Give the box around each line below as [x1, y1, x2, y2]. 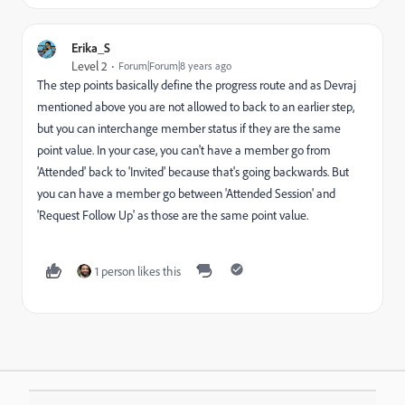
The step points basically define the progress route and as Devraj [37, 77, 356, 94]
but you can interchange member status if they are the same [37, 120, 341, 137]
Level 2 [71, 58, 108, 75]
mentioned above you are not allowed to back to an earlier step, [37, 99, 354, 116]
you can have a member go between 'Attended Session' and [37, 185, 335, 202]
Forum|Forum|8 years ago [118, 59, 231, 73]
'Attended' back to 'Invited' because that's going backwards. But [37, 164, 349, 181]
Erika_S [71, 40, 110, 56]
